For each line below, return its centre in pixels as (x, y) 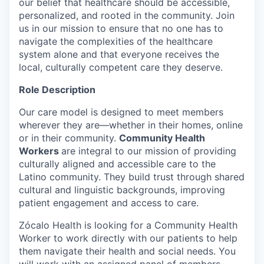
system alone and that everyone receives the (119, 54)
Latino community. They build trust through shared (132, 177)
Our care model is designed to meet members (121, 112)
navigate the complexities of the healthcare (116, 41)
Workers (40, 151)
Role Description (57, 90)
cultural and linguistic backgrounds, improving (122, 190)
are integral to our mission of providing (149, 151)
